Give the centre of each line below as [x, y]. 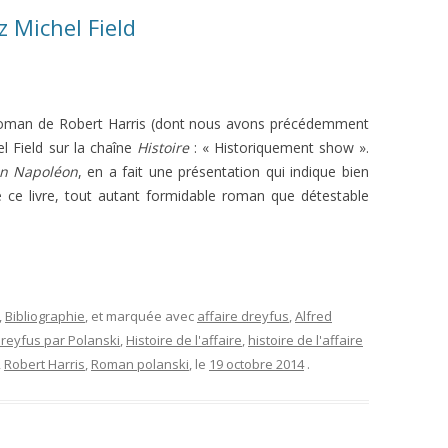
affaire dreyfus [243, 316]
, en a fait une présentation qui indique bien [223, 172]
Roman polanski [140, 364]
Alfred [313, 316]
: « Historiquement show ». [279, 148]
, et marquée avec [141, 316]
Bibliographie [45, 316]
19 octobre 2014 [256, 364]
